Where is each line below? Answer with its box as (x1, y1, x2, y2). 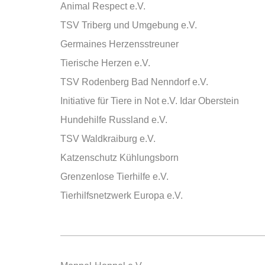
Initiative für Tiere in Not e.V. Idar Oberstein (60, 96, 239, 106)
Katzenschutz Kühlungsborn (60, 153, 179, 163)
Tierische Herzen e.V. (60, 58, 150, 68)
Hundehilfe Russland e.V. (60, 115, 167, 125)
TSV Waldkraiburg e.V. (60, 134, 156, 144)
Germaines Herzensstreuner (60, 39, 179, 49)
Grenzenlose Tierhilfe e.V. (60, 172, 169, 182)
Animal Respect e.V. (60, 1, 146, 11)
